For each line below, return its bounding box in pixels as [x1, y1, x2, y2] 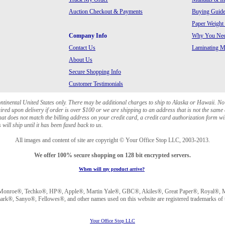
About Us [69, 56, 92, 63]
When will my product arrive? [79, 166, 145, 172]
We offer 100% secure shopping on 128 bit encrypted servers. [34, 152, 191, 159]
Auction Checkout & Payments [69, 8, 143, 15]
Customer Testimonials [69, 80, 123, 87]
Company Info [69, 32, 107, 39]
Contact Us [69, 44, 95, 51]
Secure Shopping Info [69, 68, 121, 75]
